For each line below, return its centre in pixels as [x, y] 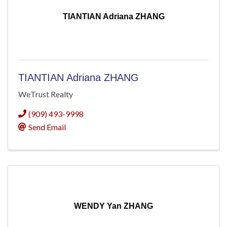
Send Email [47, 127]
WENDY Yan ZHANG [113, 206]
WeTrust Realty [46, 94]
